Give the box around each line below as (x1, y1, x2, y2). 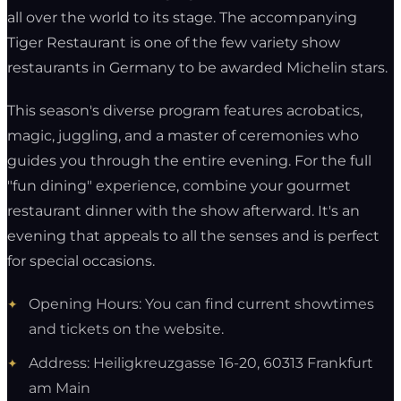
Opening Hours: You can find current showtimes (29, 294, 374, 312)
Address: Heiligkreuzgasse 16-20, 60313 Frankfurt (29, 354, 373, 371)
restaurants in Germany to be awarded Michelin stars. (7, 58, 388, 76)
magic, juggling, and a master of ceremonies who (7, 126, 359, 144)
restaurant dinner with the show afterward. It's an (7, 201, 360, 219)
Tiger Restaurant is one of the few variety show (7, 33, 340, 51)
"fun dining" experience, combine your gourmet (7, 176, 351, 194)
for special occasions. (7, 252, 155, 269)
